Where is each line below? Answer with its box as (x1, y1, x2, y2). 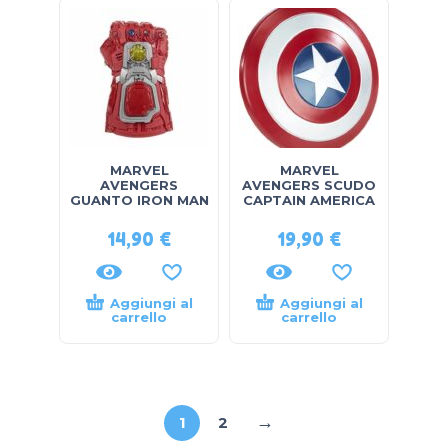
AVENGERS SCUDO (242, 176, 376, 193)
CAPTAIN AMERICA (243, 191, 375, 208)
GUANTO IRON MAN (69, 191, 209, 208)
